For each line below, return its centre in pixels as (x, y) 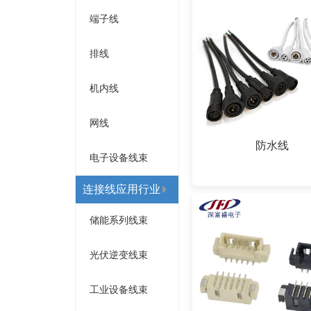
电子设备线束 (119, 158)
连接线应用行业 (121, 189)
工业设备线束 (119, 290)
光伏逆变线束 (119, 255)
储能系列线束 (119, 220)
